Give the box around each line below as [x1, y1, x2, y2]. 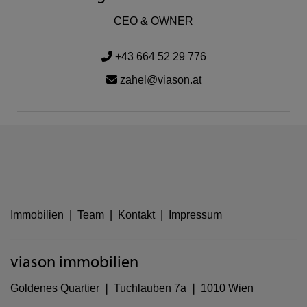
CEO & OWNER [114, 15, 193, 27]
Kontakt [118, 209, 155, 221]
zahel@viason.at [116, 74, 201, 86]
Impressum [169, 209, 222, 221]
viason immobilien [10, 253, 138, 271]
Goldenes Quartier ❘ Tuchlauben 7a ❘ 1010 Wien [10, 282, 254, 294]
